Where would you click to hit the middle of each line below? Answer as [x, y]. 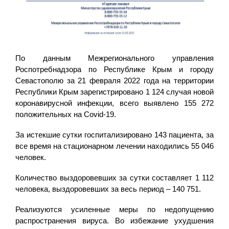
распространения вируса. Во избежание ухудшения [114, 221]
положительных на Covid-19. [66, 114]
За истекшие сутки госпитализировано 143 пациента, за [114, 135]
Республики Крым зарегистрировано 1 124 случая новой [114, 92]
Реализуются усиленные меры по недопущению [114, 210]
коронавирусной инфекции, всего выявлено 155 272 [114, 103]
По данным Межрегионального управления [114, 58]
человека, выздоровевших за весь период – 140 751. [108, 189]
